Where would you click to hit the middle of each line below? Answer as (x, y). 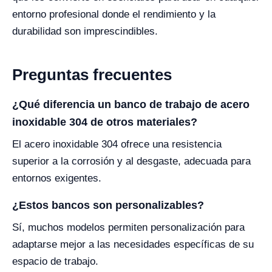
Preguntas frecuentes (92, 74)
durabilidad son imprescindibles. (85, 31)
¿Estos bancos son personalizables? (108, 205)
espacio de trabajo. (55, 261)
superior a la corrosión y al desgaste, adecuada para (131, 161)
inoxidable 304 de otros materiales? (105, 122)
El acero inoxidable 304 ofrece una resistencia (117, 144)
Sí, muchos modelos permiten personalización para (128, 227)
